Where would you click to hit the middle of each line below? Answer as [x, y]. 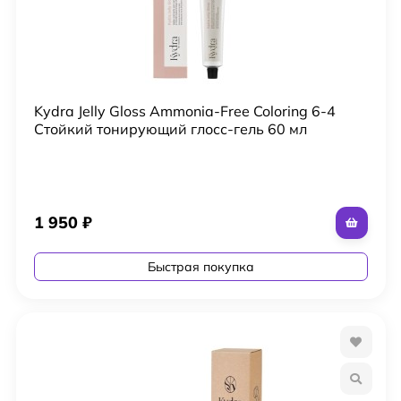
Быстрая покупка [200, 266]
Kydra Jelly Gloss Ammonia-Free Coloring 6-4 [184, 111]
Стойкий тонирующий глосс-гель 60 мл [170, 128]
